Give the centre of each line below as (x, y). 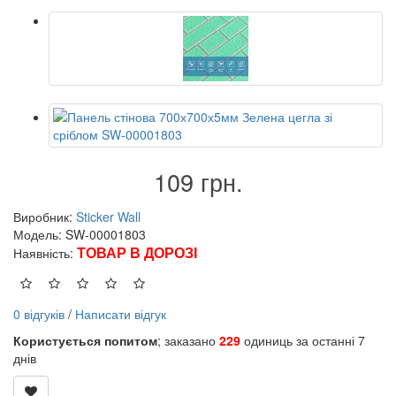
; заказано (188, 340)
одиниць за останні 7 (303, 340)
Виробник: (45, 216)
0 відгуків (39, 313)
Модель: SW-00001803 (80, 234)
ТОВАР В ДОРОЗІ (137, 252)
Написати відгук (121, 313)
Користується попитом (85, 340)
